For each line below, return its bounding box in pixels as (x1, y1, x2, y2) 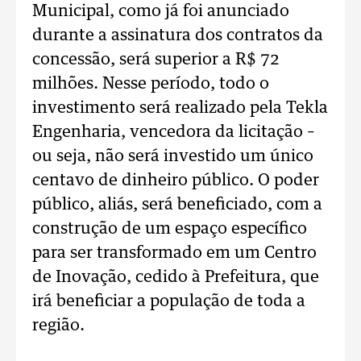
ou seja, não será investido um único (32, 148, 313, 164)
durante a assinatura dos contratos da (32, 27, 323, 44)
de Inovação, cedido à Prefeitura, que (32, 269, 319, 285)
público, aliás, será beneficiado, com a (32, 197, 322, 213)
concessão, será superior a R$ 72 (32, 52, 280, 68)
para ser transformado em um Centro (32, 245, 317, 261)
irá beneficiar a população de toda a (32, 293, 305, 309)
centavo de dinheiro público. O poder (32, 172, 319, 189)
